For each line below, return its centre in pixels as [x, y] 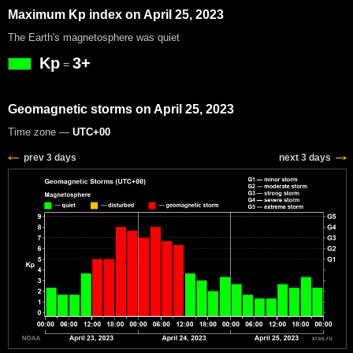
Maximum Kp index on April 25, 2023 [116, 14]
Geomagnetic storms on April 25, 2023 [121, 109]
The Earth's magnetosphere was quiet [94, 37]
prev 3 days [50, 157]
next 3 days [305, 157]
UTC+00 [91, 132]
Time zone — [40, 132]
